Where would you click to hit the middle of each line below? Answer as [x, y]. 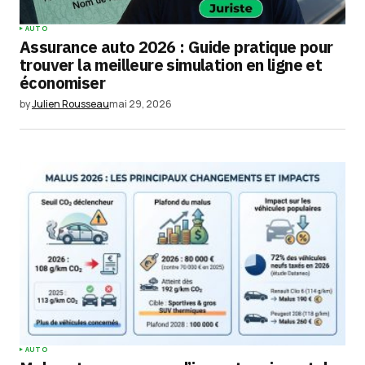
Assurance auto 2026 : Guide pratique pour [176, 46]
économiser [63, 82]
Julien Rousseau [70, 103]
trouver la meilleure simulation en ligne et [171, 64]
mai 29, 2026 [141, 103]
